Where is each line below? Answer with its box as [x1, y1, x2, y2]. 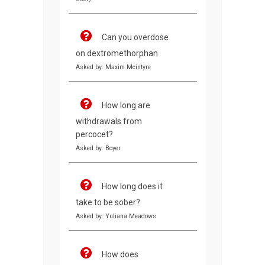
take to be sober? [75, 198, 140, 208]
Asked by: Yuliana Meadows [75, 212, 156, 221]
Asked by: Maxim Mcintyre [75, 63, 151, 72]
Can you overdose [101, 33, 169, 43]
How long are [101, 101, 150, 111]
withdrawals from [75, 117, 142, 127]
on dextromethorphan [75, 49, 158, 59]
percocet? [75, 130, 113, 140]
